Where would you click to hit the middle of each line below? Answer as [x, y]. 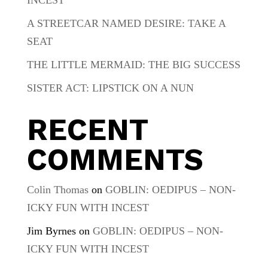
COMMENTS [115, 159]
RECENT [87, 129]
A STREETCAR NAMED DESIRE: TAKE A [126, 23]
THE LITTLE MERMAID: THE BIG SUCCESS [133, 64]
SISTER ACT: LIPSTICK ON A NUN [110, 88]
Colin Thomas [57, 189]
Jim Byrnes [51, 231]
